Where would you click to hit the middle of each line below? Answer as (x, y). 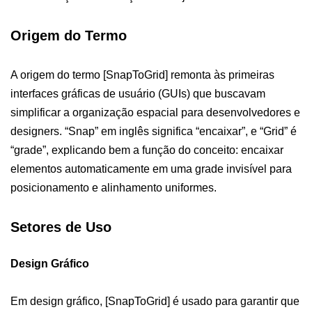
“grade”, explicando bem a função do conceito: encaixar (147, 150)
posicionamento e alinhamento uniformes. (114, 187)
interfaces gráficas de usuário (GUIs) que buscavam (138, 93)
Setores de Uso (61, 227)
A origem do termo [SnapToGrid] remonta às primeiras (142, 75)
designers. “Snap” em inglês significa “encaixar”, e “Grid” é (154, 131)
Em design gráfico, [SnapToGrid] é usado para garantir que (155, 301)
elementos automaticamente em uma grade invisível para (151, 169)
